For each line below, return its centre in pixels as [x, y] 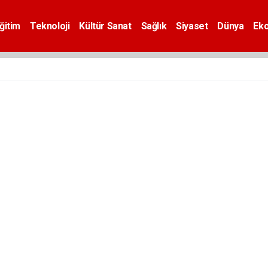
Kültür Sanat [105, 26]
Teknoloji [50, 26]
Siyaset [192, 26]
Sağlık [154, 26]
